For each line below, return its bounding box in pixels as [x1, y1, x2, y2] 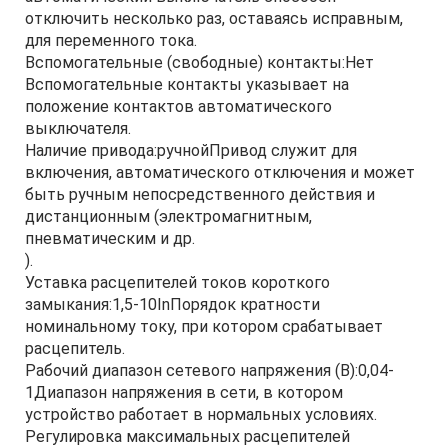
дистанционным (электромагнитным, [25, 207, 312, 226]
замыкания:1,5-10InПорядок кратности [25, 295, 320, 314]
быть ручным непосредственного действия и [25, 185, 375, 204]
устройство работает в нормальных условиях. [25, 405, 377, 424]
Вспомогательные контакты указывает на [25, 75, 349, 94]
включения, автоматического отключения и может [25, 163, 415, 182]
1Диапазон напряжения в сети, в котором [25, 383, 343, 402]
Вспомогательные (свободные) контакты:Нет [25, 53, 374, 72]
